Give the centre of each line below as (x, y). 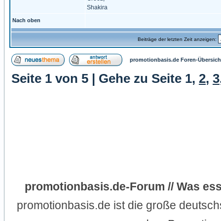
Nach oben (26, 20)
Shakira (97, 7)
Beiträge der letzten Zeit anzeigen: (178, 39)
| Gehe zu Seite (137, 78)
